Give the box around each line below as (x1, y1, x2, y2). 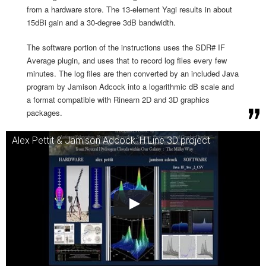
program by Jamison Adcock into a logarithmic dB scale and (27, 81, 234, 93)
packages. (27, 107, 62, 119)
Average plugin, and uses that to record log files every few (27, 55, 227, 66)
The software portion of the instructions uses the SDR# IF (27, 42, 225, 53)
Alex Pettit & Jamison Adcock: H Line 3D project (12, 135, 210, 147)
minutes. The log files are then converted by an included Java (27, 68, 239, 80)
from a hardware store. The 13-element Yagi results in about (27, 4, 232, 15)
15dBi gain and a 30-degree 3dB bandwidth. (27, 17, 176, 28)
